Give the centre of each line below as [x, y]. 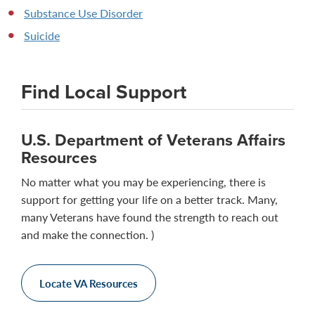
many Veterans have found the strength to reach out [150, 217]
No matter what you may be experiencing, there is [143, 181]
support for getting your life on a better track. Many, [149, 199]
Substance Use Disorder [83, 13]
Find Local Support [104, 91]
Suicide [42, 35]
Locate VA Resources [89, 283]
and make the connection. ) [88, 234]
